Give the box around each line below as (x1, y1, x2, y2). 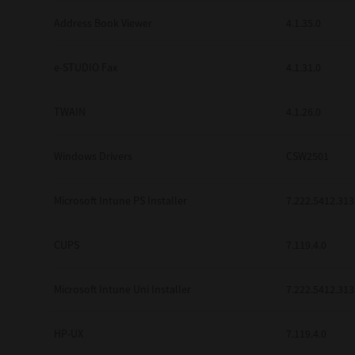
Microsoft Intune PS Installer (54, 193, 187, 208)
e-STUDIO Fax (54, 60, 117, 74)
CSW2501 (286, 149, 329, 163)
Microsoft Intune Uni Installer (54, 282, 191, 296)
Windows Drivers (54, 149, 132, 163)
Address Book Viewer (54, 16, 152, 30)
